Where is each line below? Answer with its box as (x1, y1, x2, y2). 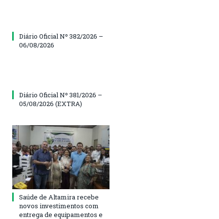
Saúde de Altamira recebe (19, 192, 99, 201)
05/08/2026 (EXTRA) (19, 99, 82, 109)
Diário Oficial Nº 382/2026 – (19, 32, 103, 41)
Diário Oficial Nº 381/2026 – (19, 90, 102, 100)
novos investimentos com (19, 201, 99, 210)
